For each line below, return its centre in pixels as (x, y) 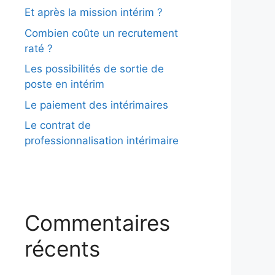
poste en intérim (64, 84)
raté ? (39, 48)
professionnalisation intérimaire (102, 141)
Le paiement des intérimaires (96, 105)
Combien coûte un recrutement (101, 33)
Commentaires (97, 223)
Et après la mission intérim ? (94, 12)
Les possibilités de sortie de (94, 69)
